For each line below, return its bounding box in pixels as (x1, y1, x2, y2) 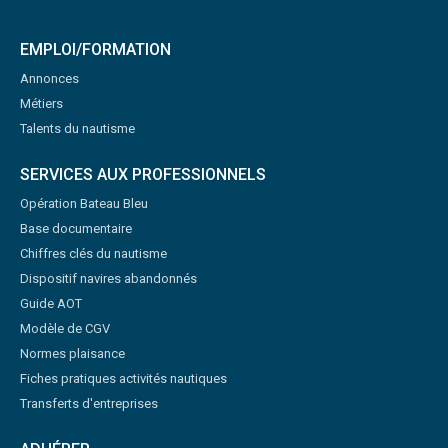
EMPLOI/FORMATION (20, 39, 171, 59)
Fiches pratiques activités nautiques (20, 370, 227, 386)
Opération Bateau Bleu (20, 195, 148, 211)
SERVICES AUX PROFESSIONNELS (20, 164, 266, 184)
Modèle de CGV (20, 320, 110, 336)
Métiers (20, 95, 63, 111)
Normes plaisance (20, 345, 125, 361)
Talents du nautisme (20, 120, 135, 136)
